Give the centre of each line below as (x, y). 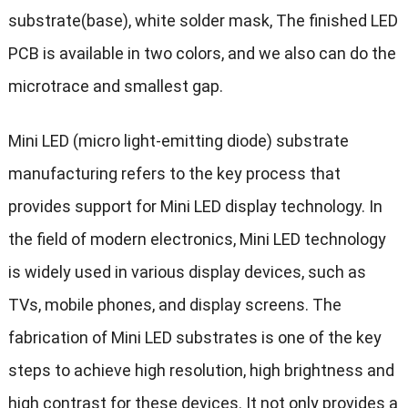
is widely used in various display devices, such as (187, 272)
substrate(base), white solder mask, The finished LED (203, 21)
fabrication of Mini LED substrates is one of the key (194, 338)
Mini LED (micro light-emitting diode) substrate (178, 141)
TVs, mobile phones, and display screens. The (174, 305)
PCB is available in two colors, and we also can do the (202, 54)
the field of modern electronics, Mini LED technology (197, 240)
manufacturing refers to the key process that (174, 174)
